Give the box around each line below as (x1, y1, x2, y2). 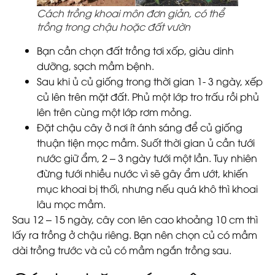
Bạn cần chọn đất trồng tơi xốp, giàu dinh (37, 44, 234, 58)
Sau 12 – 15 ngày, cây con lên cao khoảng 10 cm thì (12, 212, 258, 227)
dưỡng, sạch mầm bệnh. (37, 59, 157, 73)
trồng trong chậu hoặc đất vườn (37, 20, 190, 34)
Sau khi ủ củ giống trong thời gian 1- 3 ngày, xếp (37, 74, 263, 88)
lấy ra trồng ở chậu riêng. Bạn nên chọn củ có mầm (12, 228, 257, 242)
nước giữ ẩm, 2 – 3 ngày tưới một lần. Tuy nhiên (37, 151, 257, 165)
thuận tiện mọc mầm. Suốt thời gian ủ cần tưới (37, 136, 255, 150)
